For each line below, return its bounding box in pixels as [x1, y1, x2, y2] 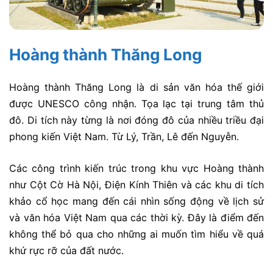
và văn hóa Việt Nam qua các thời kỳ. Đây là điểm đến [9, 211, 264, 224]
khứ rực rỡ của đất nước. [9, 244, 124, 257]
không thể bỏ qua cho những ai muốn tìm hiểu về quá [9, 228, 264, 241]
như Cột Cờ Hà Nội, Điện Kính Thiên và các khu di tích [9, 179, 264, 191]
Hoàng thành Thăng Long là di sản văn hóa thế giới [9, 80, 264, 93]
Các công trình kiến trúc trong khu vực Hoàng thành [9, 162, 264, 175]
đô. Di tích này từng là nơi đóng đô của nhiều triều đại [9, 113, 264, 126]
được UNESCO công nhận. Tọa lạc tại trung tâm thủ [9, 97, 264, 110]
